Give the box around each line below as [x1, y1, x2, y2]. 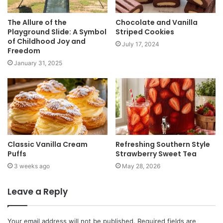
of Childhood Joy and [7, 36, 86, 47]
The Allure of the [7, 17, 67, 28]
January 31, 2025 [14, 59, 62, 67]
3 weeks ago [14, 162, 50, 170]
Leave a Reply [7, 185, 68, 198]
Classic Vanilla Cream [7, 139, 88, 149]
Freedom [7, 46, 40, 56]
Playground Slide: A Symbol [7, 27, 107, 37]
